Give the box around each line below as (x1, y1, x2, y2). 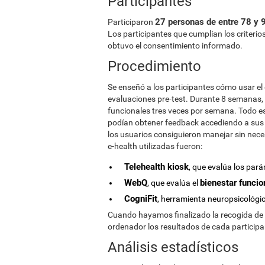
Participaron (108, 17, 155, 27)
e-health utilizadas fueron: (108, 141, 202, 151)
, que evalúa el (147, 177, 200, 188)
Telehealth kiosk (124, 161, 189, 172)
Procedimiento (108, 57, 201, 75)
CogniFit (124, 193, 157, 204)
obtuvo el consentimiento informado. (108, 40, 243, 50)
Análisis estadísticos (108, 238, 238, 256)
